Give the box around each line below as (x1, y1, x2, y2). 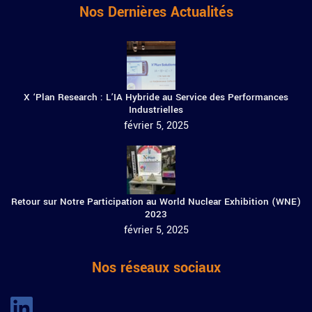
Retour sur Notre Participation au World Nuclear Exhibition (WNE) (11, 195, 301, 209)
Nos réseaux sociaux (91, 258, 221, 279)
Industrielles (129, 103, 183, 117)
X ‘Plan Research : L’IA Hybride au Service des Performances (24, 91, 288, 104)
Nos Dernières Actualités (79, 2, 233, 23)
